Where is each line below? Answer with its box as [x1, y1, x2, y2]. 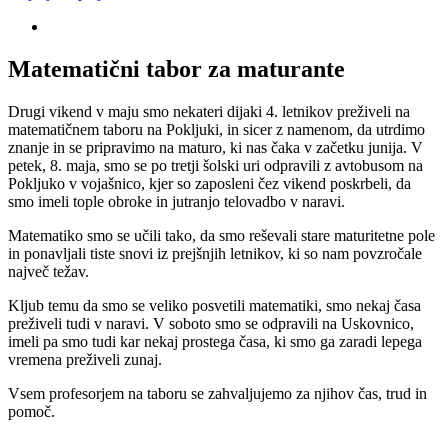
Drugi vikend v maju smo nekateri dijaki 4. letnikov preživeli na [8, 102, 410, 120]
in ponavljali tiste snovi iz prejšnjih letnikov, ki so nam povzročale [8, 244, 422, 262]
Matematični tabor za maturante [8, 55, 345, 82]
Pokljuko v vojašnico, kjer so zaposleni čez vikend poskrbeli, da [8, 174, 411, 192]
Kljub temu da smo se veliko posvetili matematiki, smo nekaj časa [8, 296, 421, 314]
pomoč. [8, 402, 55, 420]
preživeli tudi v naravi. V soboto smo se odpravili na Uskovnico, [8, 314, 414, 332]
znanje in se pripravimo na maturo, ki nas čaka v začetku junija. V [8, 138, 423, 156]
